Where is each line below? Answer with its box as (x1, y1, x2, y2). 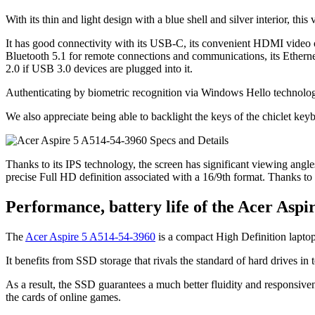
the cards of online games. (6, 290, 121, 303)
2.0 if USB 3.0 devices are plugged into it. (6, 62, 193, 75)
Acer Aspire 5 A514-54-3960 (25, 230, 155, 243)
